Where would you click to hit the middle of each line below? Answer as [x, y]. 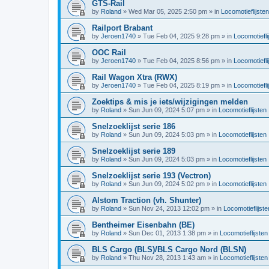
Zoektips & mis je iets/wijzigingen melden [170, 102]
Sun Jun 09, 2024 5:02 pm [167, 184]
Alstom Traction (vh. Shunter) [147, 200]
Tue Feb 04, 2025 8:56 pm [181, 61]
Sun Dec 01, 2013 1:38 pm [167, 233]
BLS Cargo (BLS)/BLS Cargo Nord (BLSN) [169, 249]
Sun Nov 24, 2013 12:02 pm [169, 208]
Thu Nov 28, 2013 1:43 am [167, 258]
